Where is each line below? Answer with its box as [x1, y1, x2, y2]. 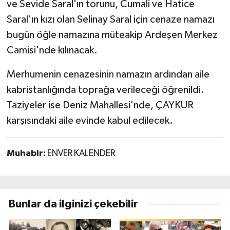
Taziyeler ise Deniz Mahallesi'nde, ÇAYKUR [6, 100, 194, 110]
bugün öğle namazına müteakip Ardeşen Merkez [6, 29, 218, 40]
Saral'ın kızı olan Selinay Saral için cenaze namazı [6, 14, 215, 25]
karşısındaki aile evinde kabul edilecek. [6, 115, 173, 126]
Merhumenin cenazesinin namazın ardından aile [6, 69, 209, 80]
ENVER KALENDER [47, 148, 115, 158]
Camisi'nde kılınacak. [6, 45, 98, 55]
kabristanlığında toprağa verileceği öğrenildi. [6, 84, 204, 95]
